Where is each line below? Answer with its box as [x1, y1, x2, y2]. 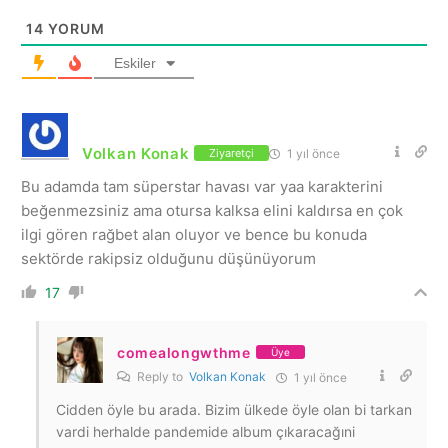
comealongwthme [117, 343, 251, 361]
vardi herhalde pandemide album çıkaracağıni [56, 422, 355, 440]
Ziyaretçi [209, 146, 255, 161]
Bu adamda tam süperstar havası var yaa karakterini [21, 176, 383, 196]
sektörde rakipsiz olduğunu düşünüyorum [21, 248, 316, 268]
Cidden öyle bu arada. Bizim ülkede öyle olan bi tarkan [56, 400, 412, 418]
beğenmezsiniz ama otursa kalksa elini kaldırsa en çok [21, 200, 403, 220]
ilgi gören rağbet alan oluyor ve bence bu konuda [21, 224, 367, 244]
